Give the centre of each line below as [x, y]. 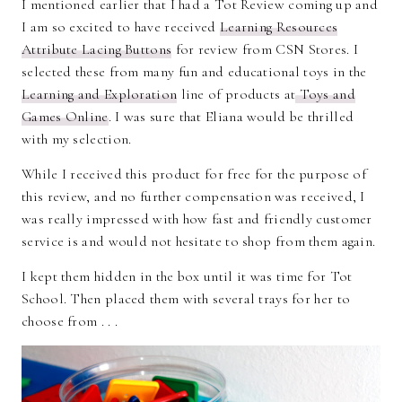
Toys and [325, 95]
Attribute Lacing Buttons [97, 50]
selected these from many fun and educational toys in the [194, 72]
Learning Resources [279, 27]
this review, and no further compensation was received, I [193, 197]
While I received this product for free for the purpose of [194, 175]
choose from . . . [70, 322]
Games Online [65, 117]
